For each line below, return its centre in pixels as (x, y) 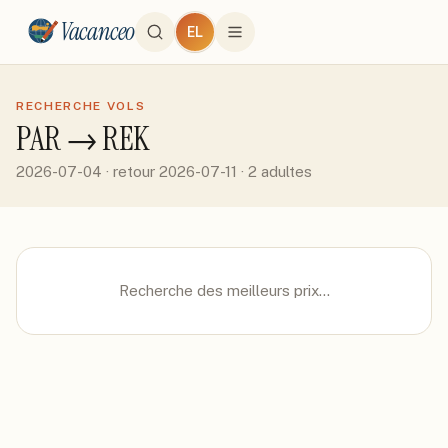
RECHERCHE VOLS (81, 106)
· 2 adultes (274, 171)
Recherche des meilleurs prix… (224, 290)
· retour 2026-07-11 (169, 171)
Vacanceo (98, 31)
